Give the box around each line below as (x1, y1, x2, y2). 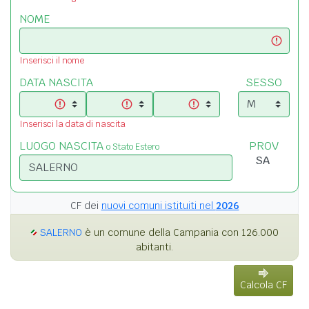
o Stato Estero (106, 140, 159, 152)
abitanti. (136, 240, 173, 253)
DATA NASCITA (19, 74, 93, 90)
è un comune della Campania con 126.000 (82, 226, 279, 239)
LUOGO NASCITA (19, 138, 106, 153)
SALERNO (40, 226, 82, 239)
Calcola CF (240, 278, 287, 291)
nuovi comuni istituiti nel (101, 199, 216, 212)
